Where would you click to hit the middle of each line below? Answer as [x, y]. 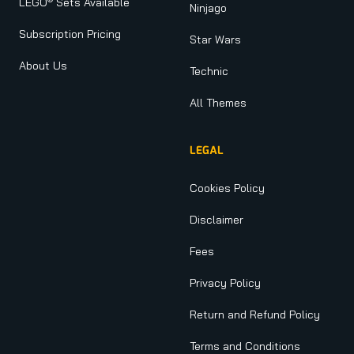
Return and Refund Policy [255, 315]
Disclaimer [217, 220]
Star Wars [215, 40]
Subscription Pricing [70, 34]
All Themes [218, 103]
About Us [43, 66]
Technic [209, 72]
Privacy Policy [225, 283]
